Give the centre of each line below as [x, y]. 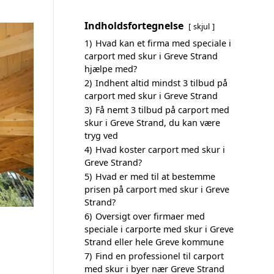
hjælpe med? [111, 69]
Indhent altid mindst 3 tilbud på [161, 83]
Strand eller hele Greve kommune [154, 242]
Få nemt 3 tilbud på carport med [162, 110]
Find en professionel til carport [160, 256]
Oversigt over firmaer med [150, 216]
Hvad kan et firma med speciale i [163, 43]
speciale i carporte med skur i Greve [159, 229]
